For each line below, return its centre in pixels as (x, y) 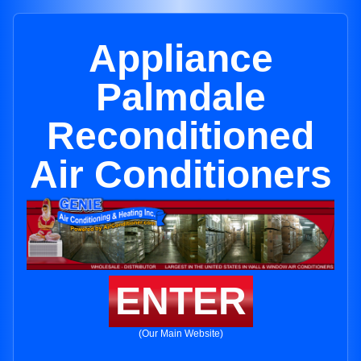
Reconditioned (180, 136)
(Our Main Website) (180, 334)
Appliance (180, 58)
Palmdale (180, 97)
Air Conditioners (180, 174)
